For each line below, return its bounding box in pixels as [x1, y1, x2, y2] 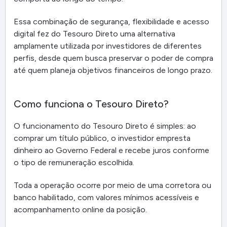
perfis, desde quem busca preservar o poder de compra [14, 53, 213, 63]
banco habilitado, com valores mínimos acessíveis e [14, 192, 199, 202]
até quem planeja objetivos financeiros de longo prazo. [14, 65, 212, 75]
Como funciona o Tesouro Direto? [14, 97, 169, 110]
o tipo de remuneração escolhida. [14, 157, 134, 167]
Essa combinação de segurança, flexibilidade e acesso [14, 16, 209, 26]
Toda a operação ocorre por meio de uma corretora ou [14, 180, 211, 190]
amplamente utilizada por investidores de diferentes [14, 41, 202, 51]
